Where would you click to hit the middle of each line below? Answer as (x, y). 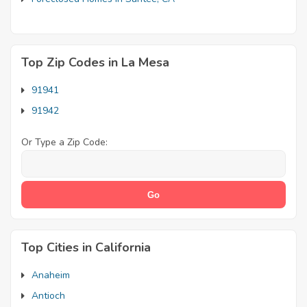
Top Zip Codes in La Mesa (95, 62)
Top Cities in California (86, 247)
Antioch (48, 296)
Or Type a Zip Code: (64, 142)
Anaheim (51, 275)
